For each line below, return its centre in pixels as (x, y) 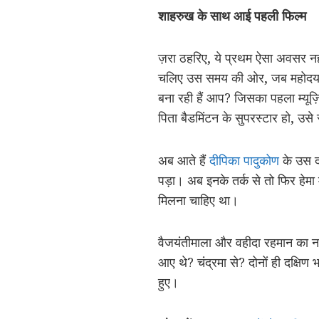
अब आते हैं (184, 160)
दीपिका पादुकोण (244, 160)
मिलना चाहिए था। (198, 200)
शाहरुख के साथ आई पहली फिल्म (232, 15)
